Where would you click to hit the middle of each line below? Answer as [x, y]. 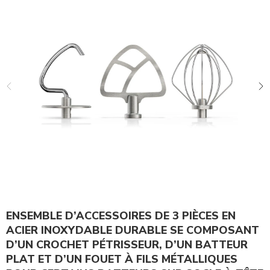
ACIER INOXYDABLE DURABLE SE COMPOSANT [133, 231]
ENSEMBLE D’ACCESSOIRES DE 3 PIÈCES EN [121, 216]
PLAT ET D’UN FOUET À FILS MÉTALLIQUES [122, 259]
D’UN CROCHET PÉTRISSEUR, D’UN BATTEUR [127, 245]
